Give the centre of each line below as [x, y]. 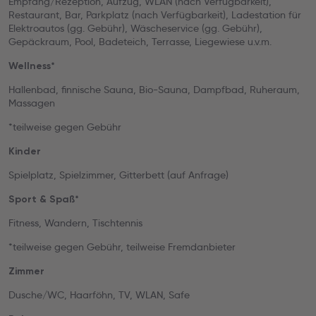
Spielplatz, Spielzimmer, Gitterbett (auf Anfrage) [119, 175]
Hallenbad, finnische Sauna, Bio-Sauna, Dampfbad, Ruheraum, [154, 90]
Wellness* [32, 66]
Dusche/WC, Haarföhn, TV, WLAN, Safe [99, 295]
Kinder [25, 151]
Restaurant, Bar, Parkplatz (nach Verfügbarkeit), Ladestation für [155, 15]
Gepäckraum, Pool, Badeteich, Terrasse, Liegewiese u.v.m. [140, 42]
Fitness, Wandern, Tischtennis [75, 223]
